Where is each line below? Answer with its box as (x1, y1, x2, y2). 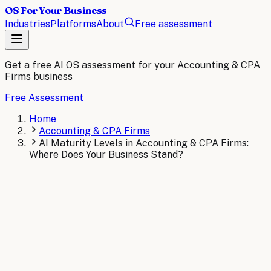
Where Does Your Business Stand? (29, 149, 183, 160)
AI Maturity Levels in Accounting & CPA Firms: (39, 137, 249, 149)
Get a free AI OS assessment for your (5, 59, 175, 71)
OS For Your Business (5, 4, 108, 16)
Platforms (50, 18, 96, 30)
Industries (5, 18, 50, 30)
